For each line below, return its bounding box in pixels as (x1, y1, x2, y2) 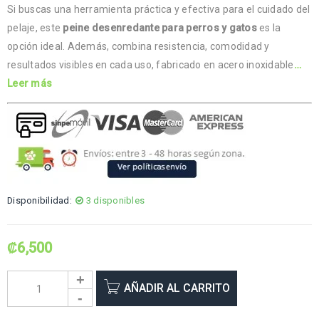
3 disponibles (85, 194, 145, 206)
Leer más (7, 77, 52, 89)
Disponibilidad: (7, 194, 72, 206)
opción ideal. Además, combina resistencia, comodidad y (7, 40, 270, 52)
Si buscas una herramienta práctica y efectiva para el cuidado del (7, 3, 310, 15)
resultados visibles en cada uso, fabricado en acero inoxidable (7, 58, 294, 70)
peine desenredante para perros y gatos (63, 21, 257, 33)
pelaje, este (7, 21, 63, 33)
